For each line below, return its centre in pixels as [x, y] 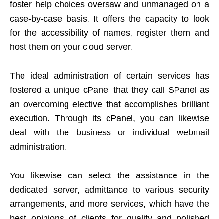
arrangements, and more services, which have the [109, 204]
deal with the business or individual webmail [109, 133]
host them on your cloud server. [71, 47]
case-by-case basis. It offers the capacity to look [109, 19]
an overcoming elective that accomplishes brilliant [109, 104]
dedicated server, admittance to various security [109, 190]
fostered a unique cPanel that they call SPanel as [109, 90]
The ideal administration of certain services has [109, 76]
